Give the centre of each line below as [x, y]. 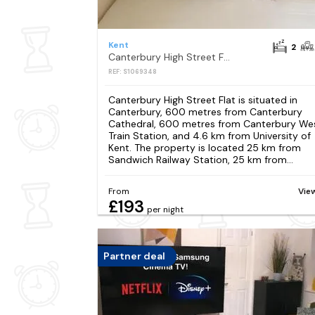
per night [165, 209]
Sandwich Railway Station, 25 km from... [200, 159]
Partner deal [134, 256]
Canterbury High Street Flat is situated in [202, 99]
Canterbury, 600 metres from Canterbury [205, 111]
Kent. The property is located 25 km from [204, 147]
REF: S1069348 [132, 71]
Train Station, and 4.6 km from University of [209, 135]
